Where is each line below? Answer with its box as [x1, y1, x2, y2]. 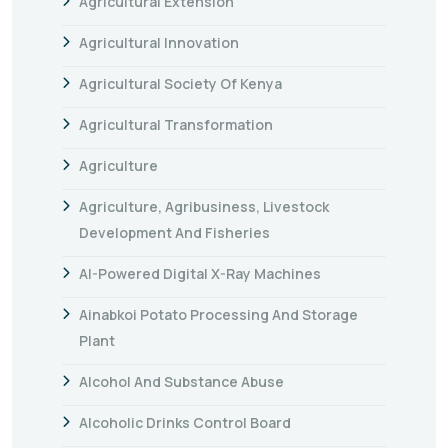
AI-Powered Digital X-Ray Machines [79, 263, 321, 283]
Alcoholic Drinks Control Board [79, 412, 291, 432]
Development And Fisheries [79, 222, 270, 242]
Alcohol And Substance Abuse [79, 371, 284, 391]
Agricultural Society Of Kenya [79, 73, 282, 93]
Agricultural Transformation [79, 114, 273, 134]
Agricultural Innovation [79, 32, 239, 52]
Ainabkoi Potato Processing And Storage [79, 304, 358, 324]
